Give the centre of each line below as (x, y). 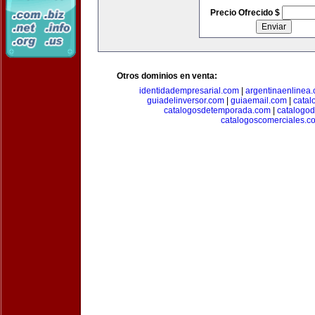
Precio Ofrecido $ (246, 13)
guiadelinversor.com (185, 101)
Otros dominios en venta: (167, 76)
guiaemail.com (258, 101)
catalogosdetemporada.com (217, 110)
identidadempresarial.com (189, 91)
